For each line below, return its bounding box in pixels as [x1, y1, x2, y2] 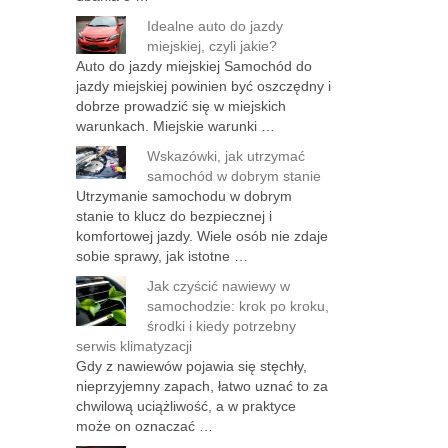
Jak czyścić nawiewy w [147, 278, 290, 294]
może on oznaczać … [76, 418, 213, 434]
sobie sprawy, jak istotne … [76, 248, 248, 264]
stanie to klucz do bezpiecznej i [76, 208, 272, 224]
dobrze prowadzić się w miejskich [76, 98, 286, 114]
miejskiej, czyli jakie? [147, 38, 277, 54]
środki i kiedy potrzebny [147, 318, 296, 334]
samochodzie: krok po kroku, [147, 298, 329, 314]
